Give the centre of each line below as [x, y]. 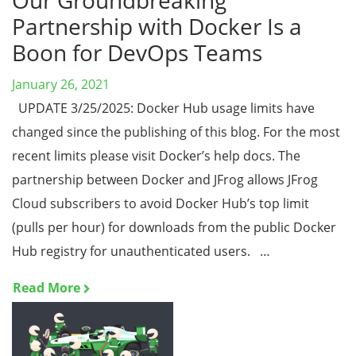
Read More [46, 288]
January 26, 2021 [61, 84]
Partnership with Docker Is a [157, 26]
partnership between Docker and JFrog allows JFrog [165, 180]
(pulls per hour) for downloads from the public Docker [174, 227]
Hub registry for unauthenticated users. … [141, 251]
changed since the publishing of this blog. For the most [176, 132]
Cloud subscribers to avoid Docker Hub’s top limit [161, 203]
